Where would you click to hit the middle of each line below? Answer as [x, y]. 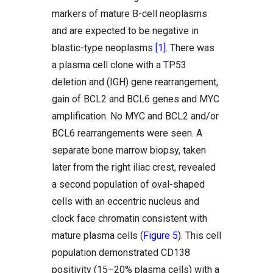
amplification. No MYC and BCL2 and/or [135, 116]
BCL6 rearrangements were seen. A [127, 133]
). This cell [200, 236]
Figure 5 [161, 236]
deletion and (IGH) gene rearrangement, [135, 82]
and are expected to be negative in [125, 31]
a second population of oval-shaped [128, 184]
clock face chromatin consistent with [129, 218]
